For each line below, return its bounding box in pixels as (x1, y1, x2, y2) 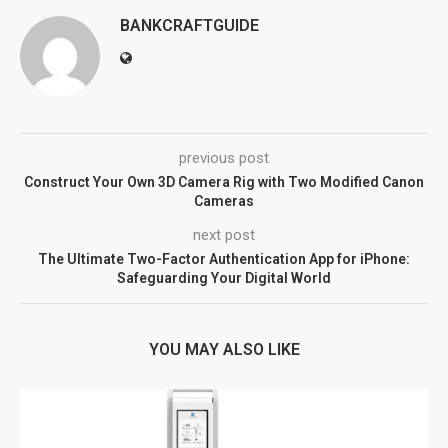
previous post (179, 148, 269, 167)
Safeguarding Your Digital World (117, 269, 331, 286)
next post (193, 225, 255, 244)
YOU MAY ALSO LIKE (148, 339, 300, 359)
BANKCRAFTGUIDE (120, 15, 259, 35)
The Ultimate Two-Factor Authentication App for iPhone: (38, 250, 410, 267)
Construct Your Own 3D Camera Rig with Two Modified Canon (24, 173, 424, 190)
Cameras (194, 192, 254, 209)
